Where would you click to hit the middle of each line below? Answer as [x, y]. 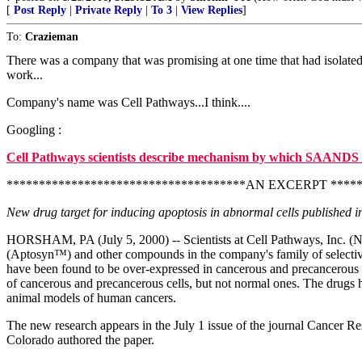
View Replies [212, 10]
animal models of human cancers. [91, 298]
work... [25, 75]
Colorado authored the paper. [80, 340]
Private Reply [109, 10]
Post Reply [40, 10]
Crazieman [52, 37]
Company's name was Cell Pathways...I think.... [128, 102]
